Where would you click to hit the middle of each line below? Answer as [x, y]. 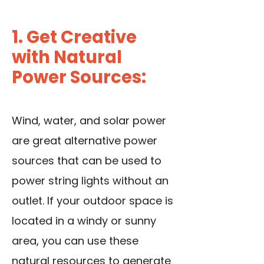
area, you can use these [75, 240]
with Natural [67, 57]
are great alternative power [85, 140]
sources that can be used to [87, 160]
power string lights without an [90, 180]
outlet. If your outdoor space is [93, 200]
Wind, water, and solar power [89, 120]
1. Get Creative [74, 37]
